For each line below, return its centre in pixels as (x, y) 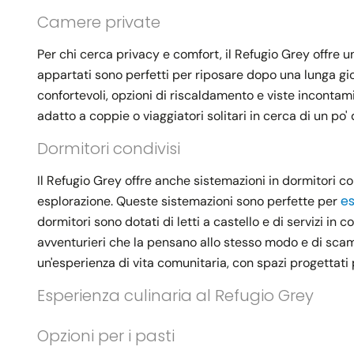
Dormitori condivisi (109, 149)
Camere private (99, 23)
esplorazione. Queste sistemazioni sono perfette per (189, 201)
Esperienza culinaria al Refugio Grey (175, 296)
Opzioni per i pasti (106, 336)
